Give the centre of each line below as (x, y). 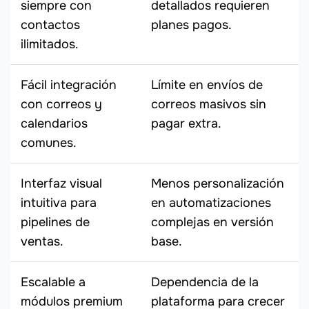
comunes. (49, 143)
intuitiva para (59, 203)
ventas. (42, 242)
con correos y (61, 104)
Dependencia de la (205, 282)
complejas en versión (212, 222)
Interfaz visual (61, 184)
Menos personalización (218, 184)
